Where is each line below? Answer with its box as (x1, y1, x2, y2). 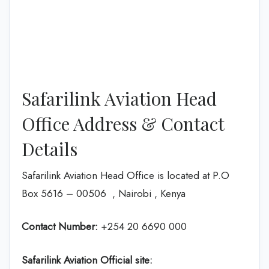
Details (22, 136, 77, 161)
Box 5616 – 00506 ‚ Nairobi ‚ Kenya (22, 186, 186, 201)
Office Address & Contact (22, 111, 224, 136)
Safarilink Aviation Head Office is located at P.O (22, 168, 229, 183)
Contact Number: (22, 219, 98, 234)
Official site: (100, 252, 153, 267)
